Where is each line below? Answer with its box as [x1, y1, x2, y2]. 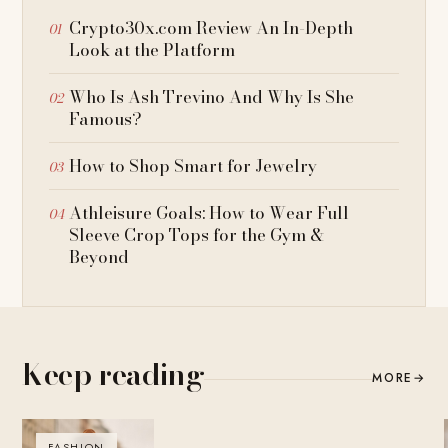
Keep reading [22, 351, 205, 398]
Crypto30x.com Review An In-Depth [69, 15, 354, 42]
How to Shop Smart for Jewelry [69, 153, 318, 180]
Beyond [69, 244, 130, 271]
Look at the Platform [69, 37, 236, 64]
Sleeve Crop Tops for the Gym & [69, 222, 325, 249]
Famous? [69, 106, 143, 133]
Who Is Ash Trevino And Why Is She [69, 84, 355, 111]
